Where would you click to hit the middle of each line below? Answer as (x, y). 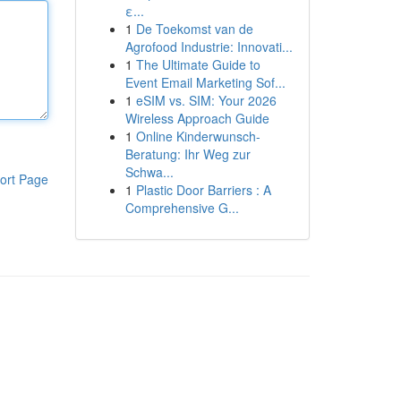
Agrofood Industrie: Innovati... (209, 47)
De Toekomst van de (194, 29)
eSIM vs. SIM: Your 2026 (206, 100)
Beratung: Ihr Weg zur (188, 154)
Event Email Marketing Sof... (205, 82)
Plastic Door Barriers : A (203, 190)
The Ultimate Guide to (198, 64)
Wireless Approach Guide (197, 118)
